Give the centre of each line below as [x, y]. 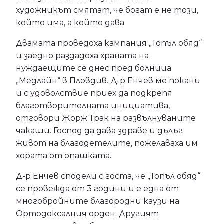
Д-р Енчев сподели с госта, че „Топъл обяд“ [108, 176]
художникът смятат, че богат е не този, [107, 10]
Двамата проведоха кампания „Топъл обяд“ [109, 43]
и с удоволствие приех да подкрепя [94, 93]
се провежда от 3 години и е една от [97, 189]
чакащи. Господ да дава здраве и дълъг [99, 131]
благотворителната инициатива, [93, 106]
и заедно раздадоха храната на [82, 56]
